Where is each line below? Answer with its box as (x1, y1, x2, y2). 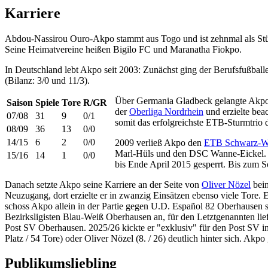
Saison (7, 97, 33, 108)
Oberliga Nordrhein (129, 106, 203, 117)
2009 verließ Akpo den (115, 137, 204, 148)
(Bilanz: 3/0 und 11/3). (5, 75, 90, 86)
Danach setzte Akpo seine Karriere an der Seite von (5, 179, 202, 190)
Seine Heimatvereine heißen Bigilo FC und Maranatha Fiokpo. (5, 44, 242, 54)
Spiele (35, 97, 59, 108)
